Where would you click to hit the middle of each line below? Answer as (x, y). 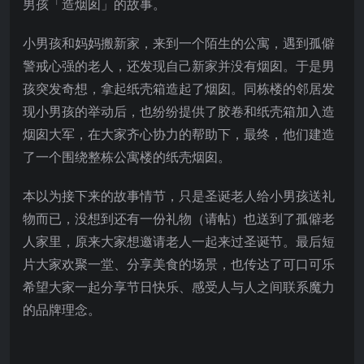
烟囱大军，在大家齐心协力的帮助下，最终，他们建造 (179, 134)
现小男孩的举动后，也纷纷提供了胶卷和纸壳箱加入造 (179, 111)
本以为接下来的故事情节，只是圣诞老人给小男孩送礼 (179, 195)
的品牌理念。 (62, 309)
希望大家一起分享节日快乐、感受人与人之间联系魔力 (179, 286)
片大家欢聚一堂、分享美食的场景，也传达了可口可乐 (179, 264)
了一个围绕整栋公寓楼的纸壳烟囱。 (127, 156)
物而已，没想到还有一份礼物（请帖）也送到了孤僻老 (179, 218)
